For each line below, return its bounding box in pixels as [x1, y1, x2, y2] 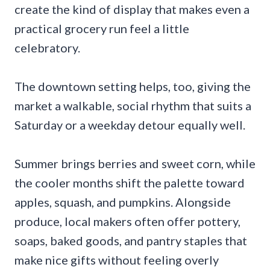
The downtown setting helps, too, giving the [14, 78, 251, 93]
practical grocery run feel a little [14, 20, 189, 36]
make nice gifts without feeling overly [14, 252, 219, 267]
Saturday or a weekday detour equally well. [14, 117, 245, 132]
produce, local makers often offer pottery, [14, 213, 240, 228]
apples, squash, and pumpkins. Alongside [14, 194, 231, 209]
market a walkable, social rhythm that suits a [14, 98, 251, 113]
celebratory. [14, 40, 80, 55]
